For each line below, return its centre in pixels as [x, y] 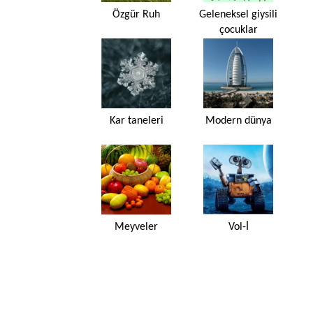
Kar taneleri [136, 121]
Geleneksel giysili [238, 14]
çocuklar [238, 30]
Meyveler [136, 227]
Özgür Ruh [136, 14]
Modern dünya [238, 121]
